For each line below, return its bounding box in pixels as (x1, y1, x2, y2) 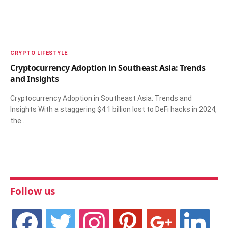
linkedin (180, 209, 204, 217)
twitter (45, 209, 68, 217)
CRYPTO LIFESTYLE (10, 49, 68, 56)
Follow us (10, 184, 55, 198)
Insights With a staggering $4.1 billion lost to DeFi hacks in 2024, (10, 105, 217, 113)
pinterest (112, 209, 143, 217)
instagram (79, 209, 113, 217)
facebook (12, 209, 43, 217)
